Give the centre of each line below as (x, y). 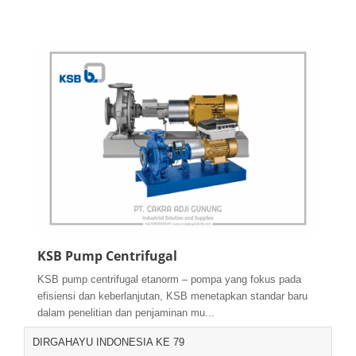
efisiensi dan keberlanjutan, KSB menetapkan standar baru (172, 296)
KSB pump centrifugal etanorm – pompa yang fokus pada (169, 280)
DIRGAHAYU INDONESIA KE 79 (108, 342)
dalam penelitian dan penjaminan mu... (126, 313)
